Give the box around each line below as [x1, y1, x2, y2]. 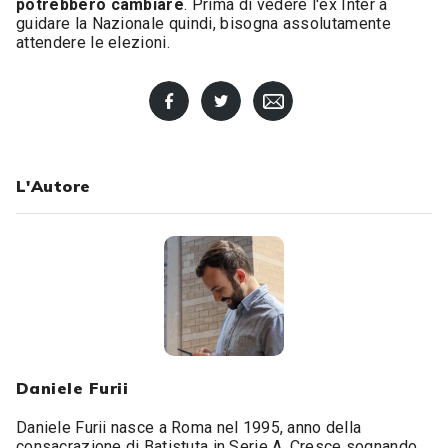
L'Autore [16, 176, 91, 196]
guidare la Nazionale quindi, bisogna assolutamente [16, 14, 392, 33]
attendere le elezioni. [16, 33, 179, 52]
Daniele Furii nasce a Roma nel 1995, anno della [16, 418, 362, 437]
